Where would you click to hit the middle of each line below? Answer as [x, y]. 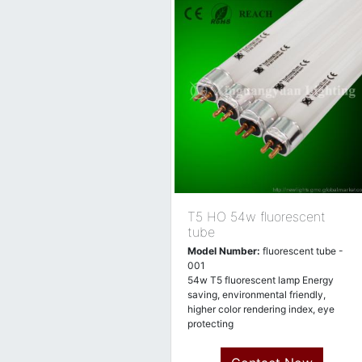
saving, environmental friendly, [257, 295]
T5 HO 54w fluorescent [257, 217]
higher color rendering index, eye [261, 309]
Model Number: [224, 251]
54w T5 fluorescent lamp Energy [261, 280]
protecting [210, 324]
